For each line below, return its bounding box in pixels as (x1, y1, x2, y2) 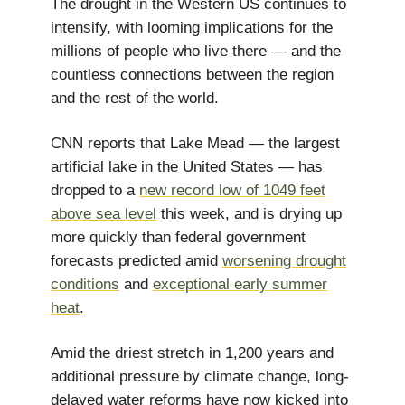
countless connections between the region (51, 66, 334, 83)
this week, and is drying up (156, 205, 342, 222)
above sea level (51, 205, 156, 222)
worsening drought (222, 252, 346, 269)
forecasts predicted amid (51, 252, 222, 269)
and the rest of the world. (51, 89, 219, 107)
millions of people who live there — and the (51, 42, 341, 60)
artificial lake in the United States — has (51, 158, 323, 175)
